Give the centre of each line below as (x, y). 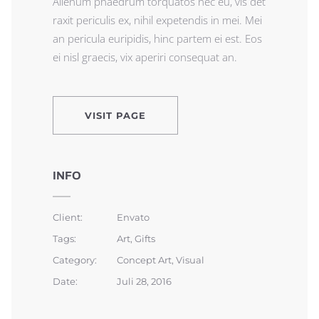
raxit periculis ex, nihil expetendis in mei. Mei (157, 20)
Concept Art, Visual (161, 260)
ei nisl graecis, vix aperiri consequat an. (145, 57)
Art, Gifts (136, 238)
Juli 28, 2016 (144, 281)
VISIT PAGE (115, 115)
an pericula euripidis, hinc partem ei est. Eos (157, 38)
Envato (133, 217)
